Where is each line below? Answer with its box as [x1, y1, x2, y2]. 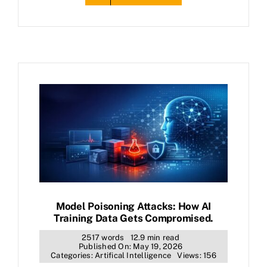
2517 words [82, 233, 125, 243]
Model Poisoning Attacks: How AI [55, 200, 212, 213]
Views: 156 [177, 251, 216, 260]
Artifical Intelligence [95, 251, 172, 260]
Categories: [51, 251, 95, 260]
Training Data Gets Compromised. [53, 212, 214, 225]
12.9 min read [130, 233, 179, 243]
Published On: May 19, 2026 [78, 242, 183, 252]
